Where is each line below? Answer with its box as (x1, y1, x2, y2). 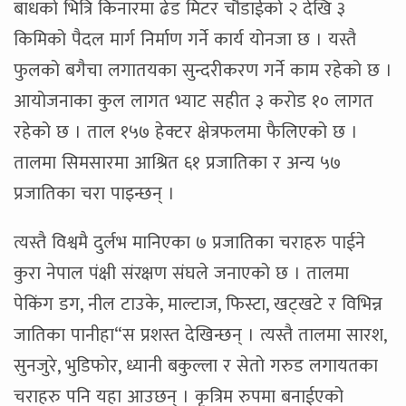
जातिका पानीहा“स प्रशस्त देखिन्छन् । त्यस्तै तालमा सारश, (14, 320, 386, 352)
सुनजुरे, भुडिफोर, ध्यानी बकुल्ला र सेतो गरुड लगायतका (14, 351, 378, 382)
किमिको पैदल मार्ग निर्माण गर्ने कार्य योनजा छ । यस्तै (14, 24, 356, 56)
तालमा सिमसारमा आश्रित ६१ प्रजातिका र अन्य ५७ (14, 148, 341, 179)
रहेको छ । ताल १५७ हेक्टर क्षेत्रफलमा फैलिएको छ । (14, 117, 358, 149)
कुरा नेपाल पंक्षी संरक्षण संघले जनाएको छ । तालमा (14, 258, 349, 290)
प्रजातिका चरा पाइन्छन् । (14, 179, 175, 210)
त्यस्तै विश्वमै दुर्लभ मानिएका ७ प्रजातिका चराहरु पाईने (14, 227, 365, 259)
